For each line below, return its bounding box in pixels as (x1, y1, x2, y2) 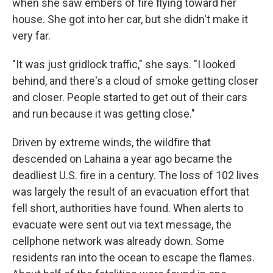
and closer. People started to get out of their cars (12, 91, 247, 104)
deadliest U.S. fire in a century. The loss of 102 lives (12, 169, 259, 182)
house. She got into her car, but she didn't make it (12, 13, 248, 26)
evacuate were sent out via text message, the (12, 218, 232, 231)
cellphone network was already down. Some (12, 235, 224, 247)
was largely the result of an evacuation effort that (12, 185, 249, 198)
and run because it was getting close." (12, 107, 195, 120)
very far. (12, 29, 51, 42)
